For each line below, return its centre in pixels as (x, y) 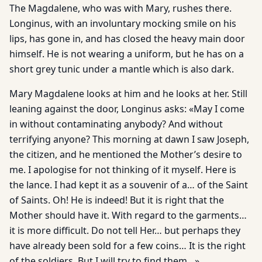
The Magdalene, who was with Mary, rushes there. (120, 8)
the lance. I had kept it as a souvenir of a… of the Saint (129, 185)
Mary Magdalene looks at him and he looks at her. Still (128, 94)
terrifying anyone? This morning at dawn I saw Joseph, (129, 139)
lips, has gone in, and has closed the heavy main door (127, 39)
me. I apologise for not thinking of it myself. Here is (123, 170)
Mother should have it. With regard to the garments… (128, 215)
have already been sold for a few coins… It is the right (127, 246)
